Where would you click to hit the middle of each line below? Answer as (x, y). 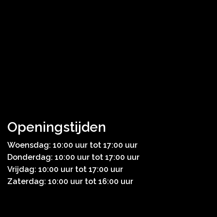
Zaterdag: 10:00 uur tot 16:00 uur (70, 182)
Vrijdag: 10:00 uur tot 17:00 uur (65, 170)
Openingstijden (57, 127)
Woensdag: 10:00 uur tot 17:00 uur (72, 145)
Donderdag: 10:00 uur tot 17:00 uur (73, 157)
